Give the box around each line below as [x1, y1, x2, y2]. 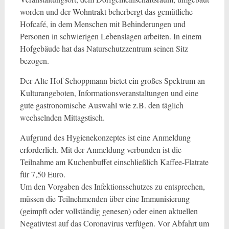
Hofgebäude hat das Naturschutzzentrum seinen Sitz [19, 43, 188, 54]
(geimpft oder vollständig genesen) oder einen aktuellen [19, 205, 198, 216]
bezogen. [19, 55, 49, 66]
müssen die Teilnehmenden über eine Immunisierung [19, 193, 190, 204]
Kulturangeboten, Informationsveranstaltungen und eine [19, 87, 198, 98]
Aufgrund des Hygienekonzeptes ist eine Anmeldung [19, 132, 191, 143]
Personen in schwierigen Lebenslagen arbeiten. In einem [19, 31, 201, 41]
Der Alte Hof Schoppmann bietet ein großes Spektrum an [19, 75, 205, 86]
